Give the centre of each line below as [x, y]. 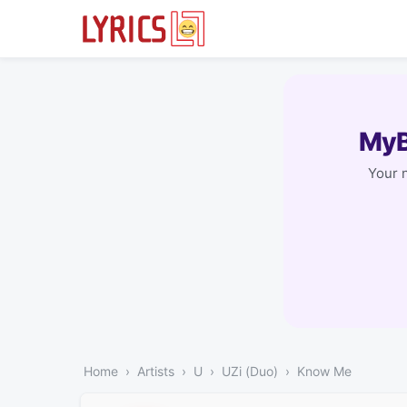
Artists [156, 371]
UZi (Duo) [250, 371]
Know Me [324, 371]
